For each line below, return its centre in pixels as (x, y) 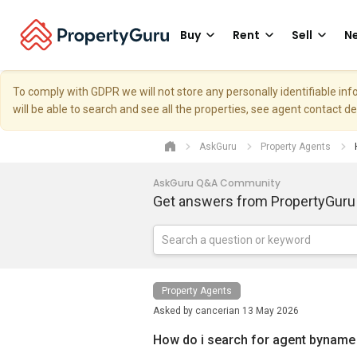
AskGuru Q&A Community (217, 183)
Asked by (174, 311)
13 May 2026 (271, 311)
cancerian (218, 311)
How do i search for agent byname (254, 340)
